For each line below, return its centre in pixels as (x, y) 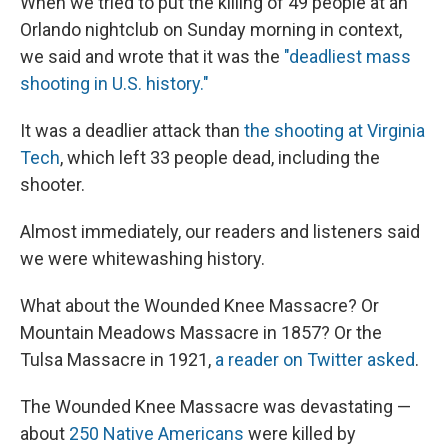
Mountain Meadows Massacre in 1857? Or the (201, 332)
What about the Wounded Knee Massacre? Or (199, 305)
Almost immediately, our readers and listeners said (220, 231)
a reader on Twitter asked (313, 359)
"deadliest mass (347, 56)
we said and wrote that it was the (152, 56)
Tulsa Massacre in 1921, (115, 359)
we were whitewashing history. (142, 258)
